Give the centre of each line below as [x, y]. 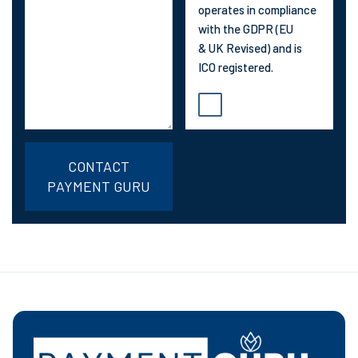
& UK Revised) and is [250, 48]
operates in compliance [257, 10]
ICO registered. [236, 67]
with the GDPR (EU [246, 29]
